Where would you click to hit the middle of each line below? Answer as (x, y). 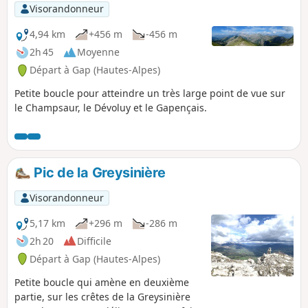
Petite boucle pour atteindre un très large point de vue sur (150, 93)
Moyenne (98, 52)
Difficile (94, 241)
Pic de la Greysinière (98, 172)
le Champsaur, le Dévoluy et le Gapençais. (111, 107)
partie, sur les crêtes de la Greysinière (102, 296)
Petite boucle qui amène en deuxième (102, 282)
